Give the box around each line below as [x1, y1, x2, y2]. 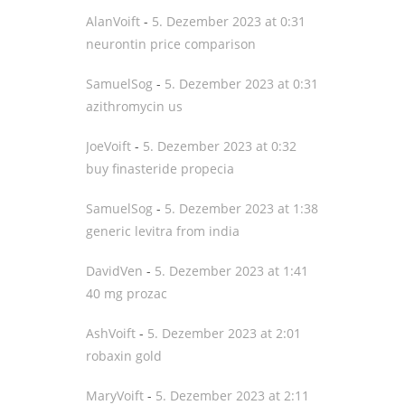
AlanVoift [86, 13, 140, 30]
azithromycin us [86, 98, 183, 115]
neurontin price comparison [86, 35, 256, 52]
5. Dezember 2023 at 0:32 [143, 137, 297, 155]
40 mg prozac [86, 285, 167, 302]
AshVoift [86, 325, 136, 342]
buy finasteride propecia [86, 160, 234, 177]
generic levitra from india [86, 222, 240, 240]
